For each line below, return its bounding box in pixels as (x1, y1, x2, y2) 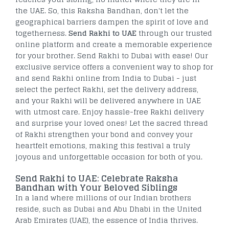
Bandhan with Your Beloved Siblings (15, 179, 177, 195)
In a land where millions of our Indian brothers (15, 191, 191, 204)
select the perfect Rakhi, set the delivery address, (15, 82, 198, 96)
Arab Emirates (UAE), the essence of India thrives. (15, 213, 198, 226)
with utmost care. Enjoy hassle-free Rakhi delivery (15, 105, 204, 118)
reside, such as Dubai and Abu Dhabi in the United (15, 202, 202, 215)
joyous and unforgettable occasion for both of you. (15, 150, 202, 163)
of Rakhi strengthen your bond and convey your (15, 127, 193, 141)
